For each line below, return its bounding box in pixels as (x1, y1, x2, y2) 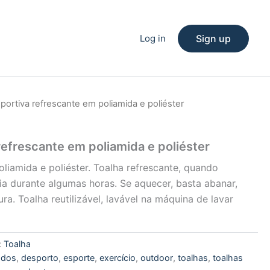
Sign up (196, 32, 231, 45)
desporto (21, 252, 59, 263)
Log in (140, 32, 166, 44)
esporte (63, 252, 95, 263)
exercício (99, 252, 136, 263)
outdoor (140, 252, 174, 263)
